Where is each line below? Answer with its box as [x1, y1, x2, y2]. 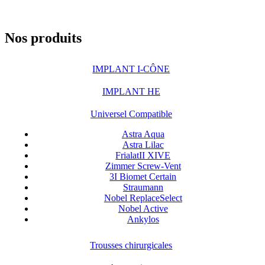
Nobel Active [118, 203, 168, 214]
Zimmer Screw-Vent [105, 160, 181, 171]
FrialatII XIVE [115, 150, 171, 160]
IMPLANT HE [102, 86, 160, 96]
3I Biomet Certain [109, 171, 177, 182]
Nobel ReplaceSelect [104, 192, 182, 203]
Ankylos [127, 214, 159, 224]
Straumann [122, 182, 163, 192]
